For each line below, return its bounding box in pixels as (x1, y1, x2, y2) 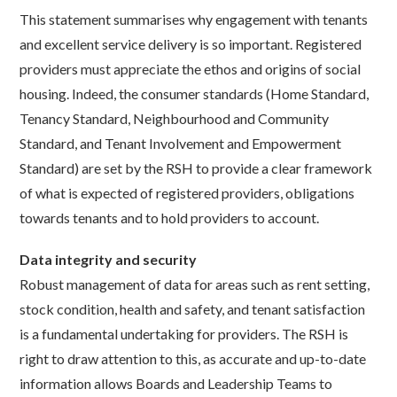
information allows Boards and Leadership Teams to (19, 375, 333, 393)
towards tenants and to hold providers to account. (19, 208, 320, 226)
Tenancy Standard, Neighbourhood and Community (19, 109, 330, 127)
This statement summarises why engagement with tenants (19, 10, 369, 27)
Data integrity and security (19, 251, 198, 269)
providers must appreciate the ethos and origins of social (19, 59, 362, 77)
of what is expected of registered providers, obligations (19, 183, 355, 201)
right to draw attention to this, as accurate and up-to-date (19, 350, 367, 368)
